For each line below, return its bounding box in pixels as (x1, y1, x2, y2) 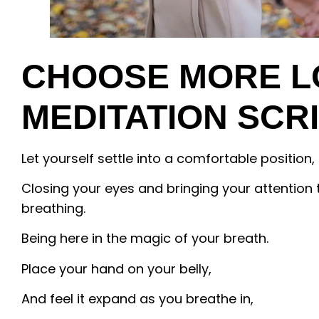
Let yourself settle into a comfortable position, (21, 149, 315, 167)
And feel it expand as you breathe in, (21, 290, 253, 308)
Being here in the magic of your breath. (21, 229, 268, 248)
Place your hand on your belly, (21, 259, 211, 278)
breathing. (21, 199, 85, 217)
